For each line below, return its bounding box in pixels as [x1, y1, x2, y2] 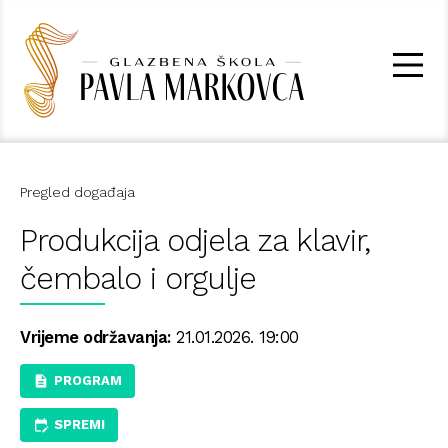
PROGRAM [54, 373, 122, 389]
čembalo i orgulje [20, 260, 256, 298]
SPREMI [54, 417, 105, 433]
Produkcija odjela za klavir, [20, 222, 370, 260]
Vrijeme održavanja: [20, 328, 171, 348]
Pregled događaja [20, 184, 135, 201]
